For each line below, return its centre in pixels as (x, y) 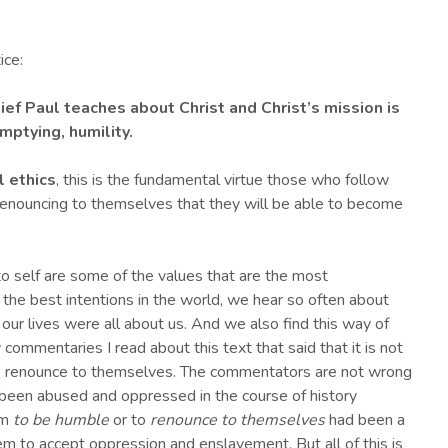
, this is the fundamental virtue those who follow (222, 180)
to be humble (61, 420)
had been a (365, 420)
